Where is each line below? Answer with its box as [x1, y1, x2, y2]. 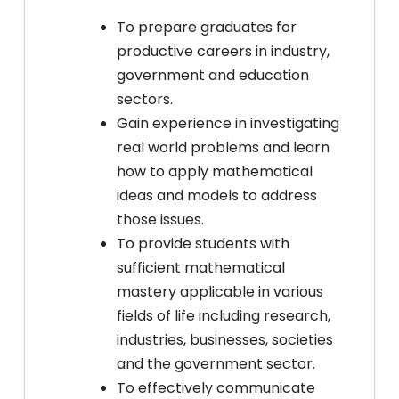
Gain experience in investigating [117, 113, 339, 134]
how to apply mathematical [117, 161, 313, 182]
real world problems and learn [117, 137, 330, 158]
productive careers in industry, [117, 41, 330, 61]
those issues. [117, 209, 204, 230]
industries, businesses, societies [117, 330, 333, 350]
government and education [117, 65, 309, 85]
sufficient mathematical [117, 257, 285, 278]
